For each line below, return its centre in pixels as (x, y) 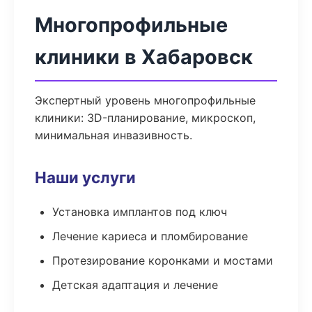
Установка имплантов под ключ (140, 212)
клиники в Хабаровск (144, 57)
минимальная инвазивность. (114, 135)
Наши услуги (85, 177)
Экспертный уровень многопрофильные (145, 100)
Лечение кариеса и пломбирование (150, 236)
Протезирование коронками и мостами (163, 260)
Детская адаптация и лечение (135, 285)
